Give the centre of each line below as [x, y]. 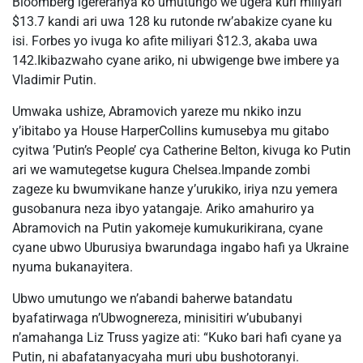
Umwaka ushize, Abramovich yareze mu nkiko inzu [157, 111]
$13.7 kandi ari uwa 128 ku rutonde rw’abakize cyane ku [172, 21]
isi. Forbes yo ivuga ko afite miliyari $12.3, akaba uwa [165, 41]
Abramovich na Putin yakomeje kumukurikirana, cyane [167, 228]
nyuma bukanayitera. [73, 267]
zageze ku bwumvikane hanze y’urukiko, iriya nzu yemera [175, 189]
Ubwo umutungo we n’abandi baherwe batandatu [152, 299]
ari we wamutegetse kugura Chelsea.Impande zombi [161, 170]
